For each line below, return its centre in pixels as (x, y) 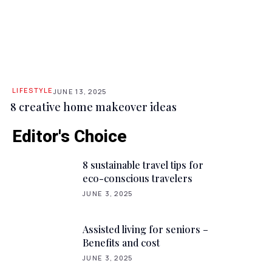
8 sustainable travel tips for (143, 165)
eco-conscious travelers (138, 178)
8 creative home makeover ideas (93, 107)
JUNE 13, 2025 (80, 91)
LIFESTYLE (33, 90)
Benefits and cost (121, 243)
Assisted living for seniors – (145, 229)
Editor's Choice (70, 136)
